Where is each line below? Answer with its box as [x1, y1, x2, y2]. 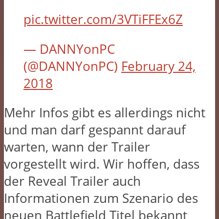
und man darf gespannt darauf [4, 121, 186, 139]
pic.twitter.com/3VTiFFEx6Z [23, 10, 183, 28]
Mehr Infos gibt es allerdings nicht [4, 104, 205, 122]
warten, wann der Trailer [4, 138, 150, 156]
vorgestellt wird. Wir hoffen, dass [4, 155, 199, 173]
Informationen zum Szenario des [4, 190, 198, 207]
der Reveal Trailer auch [4, 173, 141, 190]
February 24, [121, 57, 196, 75]
